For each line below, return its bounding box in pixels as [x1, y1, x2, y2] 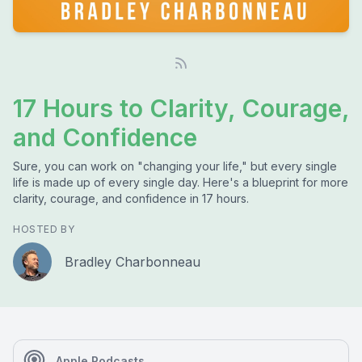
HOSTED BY [13, 223, 75, 235]
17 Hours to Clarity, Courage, [13, 94, 349, 123]
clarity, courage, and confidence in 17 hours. [13, 192, 249, 205]
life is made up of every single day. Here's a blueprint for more [13, 175, 348, 189]
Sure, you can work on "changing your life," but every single [13, 159, 337, 173]
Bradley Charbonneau [65, 254, 200, 270]
